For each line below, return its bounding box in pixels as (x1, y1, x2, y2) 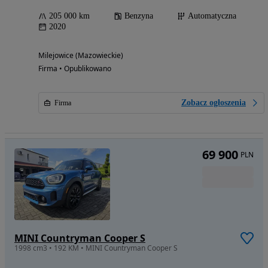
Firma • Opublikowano (38, 63, 111, 74)
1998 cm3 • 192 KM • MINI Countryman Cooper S (14, 243, 178, 254)
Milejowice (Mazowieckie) (38, 50, 123, 61)
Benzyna (124, 11, 153, 21)
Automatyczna (188, 11, 236, 21)
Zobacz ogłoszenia (181, 98, 246, 108)
